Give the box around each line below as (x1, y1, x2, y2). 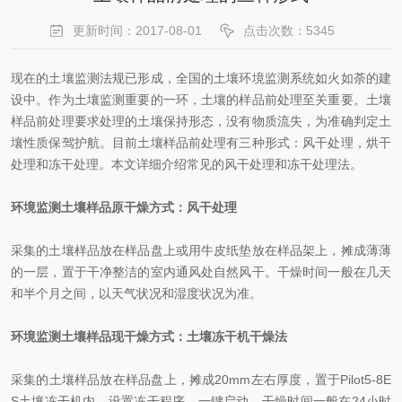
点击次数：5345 (243, 23, 335, 38)
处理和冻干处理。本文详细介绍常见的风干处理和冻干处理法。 (11, 157, 363, 171)
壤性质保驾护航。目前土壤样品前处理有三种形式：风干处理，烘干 (11, 135, 391, 150)
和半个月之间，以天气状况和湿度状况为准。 (11, 286, 262, 301)
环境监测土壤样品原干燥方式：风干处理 (11, 200, 237, 214)
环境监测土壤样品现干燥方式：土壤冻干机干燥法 (11, 329, 287, 344)
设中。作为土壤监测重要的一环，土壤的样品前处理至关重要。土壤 (11, 92, 391, 107)
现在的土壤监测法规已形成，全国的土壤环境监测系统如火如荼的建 (11, 71, 391, 85)
